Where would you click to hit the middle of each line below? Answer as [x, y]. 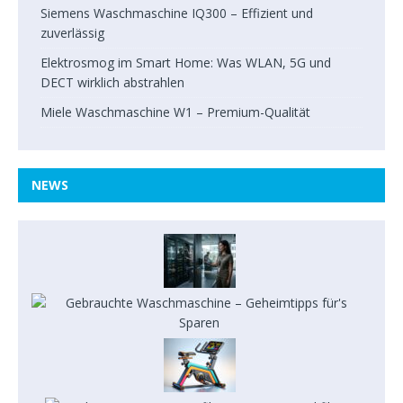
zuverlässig [72, 33]
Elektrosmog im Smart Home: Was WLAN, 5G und [186, 63]
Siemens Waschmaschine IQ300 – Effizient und [177, 13]
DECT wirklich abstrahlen [112, 82]
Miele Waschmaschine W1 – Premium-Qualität [175, 112]
